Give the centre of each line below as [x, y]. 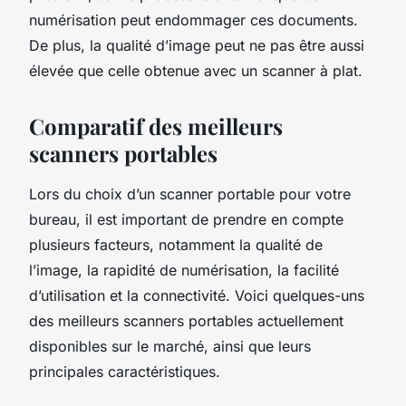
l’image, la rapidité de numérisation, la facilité [184, 270]
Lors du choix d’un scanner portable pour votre [190, 193]
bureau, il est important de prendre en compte [186, 219]
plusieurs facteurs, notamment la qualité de [176, 244]
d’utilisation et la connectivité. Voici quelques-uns [197, 295]
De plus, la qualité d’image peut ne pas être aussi [197, 45]
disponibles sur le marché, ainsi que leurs [170, 346]
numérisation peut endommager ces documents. [193, 19]
